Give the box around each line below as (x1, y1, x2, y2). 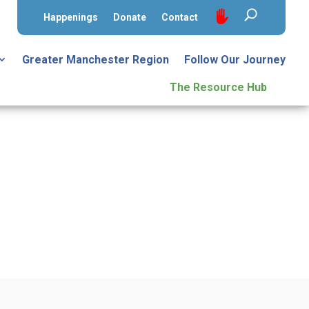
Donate (112, 12, 146, 23)
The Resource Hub (170, 81, 268, 94)
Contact (161, 12, 198, 23)
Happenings (43, 12, 98, 23)
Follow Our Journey (184, 53, 286, 66)
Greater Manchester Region (22, 53, 170, 66)
